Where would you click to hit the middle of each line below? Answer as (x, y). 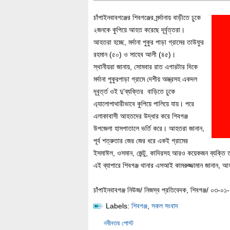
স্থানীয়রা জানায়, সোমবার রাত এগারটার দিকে (146, 67)
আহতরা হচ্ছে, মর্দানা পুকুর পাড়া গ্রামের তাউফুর (149, 42)
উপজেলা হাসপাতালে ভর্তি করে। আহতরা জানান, (149, 128)
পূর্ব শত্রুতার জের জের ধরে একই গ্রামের (141, 141)
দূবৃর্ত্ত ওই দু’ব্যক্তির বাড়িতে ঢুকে (134, 91)
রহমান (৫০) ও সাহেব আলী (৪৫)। (135, 54)
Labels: (118, 206)
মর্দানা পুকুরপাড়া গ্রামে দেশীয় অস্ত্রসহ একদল (145, 79)
